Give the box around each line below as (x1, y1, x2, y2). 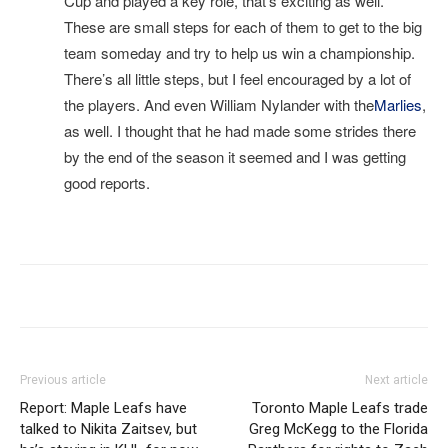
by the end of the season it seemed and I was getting (64, 146, 406, 168)
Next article (365, 373, 428, 388)
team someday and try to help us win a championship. (64, 42, 415, 64)
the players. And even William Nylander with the (64, 94, 374, 116)
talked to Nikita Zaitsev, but (20, 420, 197, 439)
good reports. (64, 172, 150, 194)
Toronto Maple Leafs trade (252, 399, 428, 418)
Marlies (374, 94, 422, 116)
